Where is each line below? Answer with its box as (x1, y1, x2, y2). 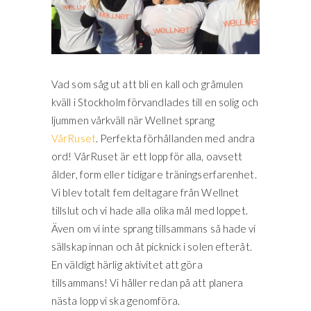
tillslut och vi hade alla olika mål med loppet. (51, 203, 248, 217)
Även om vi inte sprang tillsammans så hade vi (51, 221, 256, 235)
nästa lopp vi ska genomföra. (51, 294, 180, 307)
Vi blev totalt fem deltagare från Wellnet (51, 185, 239, 199)
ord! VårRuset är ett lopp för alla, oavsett (51, 149, 243, 162)
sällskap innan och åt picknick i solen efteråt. (51, 239, 252, 253)
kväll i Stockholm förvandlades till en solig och (51, 95, 258, 108)
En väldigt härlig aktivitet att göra (51, 258, 203, 271)
